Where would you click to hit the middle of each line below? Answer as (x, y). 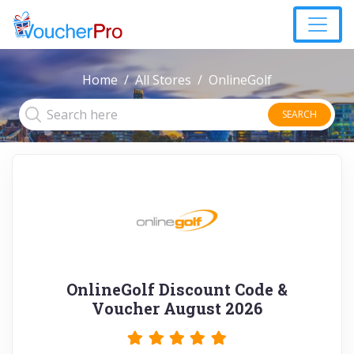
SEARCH (299, 114)
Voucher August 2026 (177, 308)
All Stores (163, 80)
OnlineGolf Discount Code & (177, 289)
